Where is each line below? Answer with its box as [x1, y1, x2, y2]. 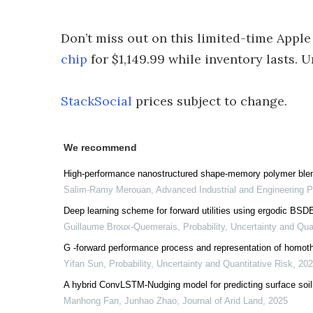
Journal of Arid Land [182, 296, 263, 306]
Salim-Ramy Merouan [64, 184, 151, 195]
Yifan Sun [64, 259, 103, 269]
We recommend [64, 142, 137, 153]
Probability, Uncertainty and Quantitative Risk [109, 259, 293, 269]
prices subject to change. [132, 93, 287, 109]
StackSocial [61, 93, 132, 109]
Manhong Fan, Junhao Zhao [64, 296, 177, 306]
